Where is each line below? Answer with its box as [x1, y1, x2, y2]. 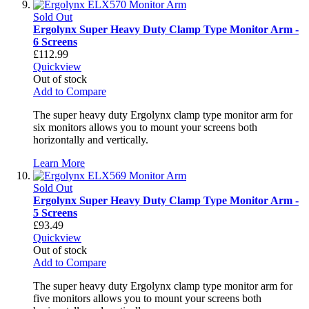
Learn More [33, 157, 85, 169]
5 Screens [33, 206, 77, 219]
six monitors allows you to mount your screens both [33, 121, 257, 133]
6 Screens [33, 35, 77, 48]
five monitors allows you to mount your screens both [33, 292, 261, 304]
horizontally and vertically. [33, 133, 148, 146]
